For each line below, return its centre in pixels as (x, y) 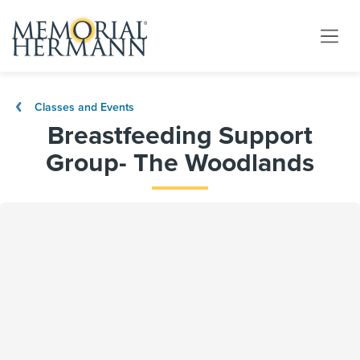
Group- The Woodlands (180, 163)
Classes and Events (83, 107)
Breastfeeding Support (180, 136)
